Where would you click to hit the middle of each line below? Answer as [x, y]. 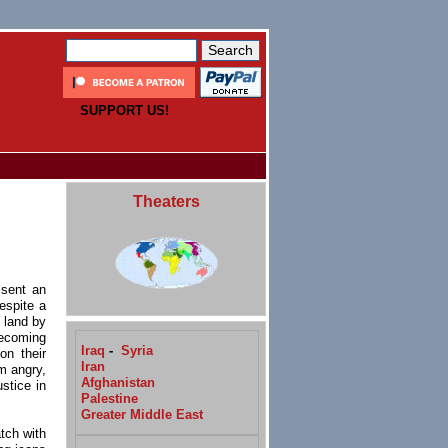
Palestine [109, 398]
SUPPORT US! [124, 110]
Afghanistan [118, 382]
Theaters [166, 201]
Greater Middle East [142, 414]
